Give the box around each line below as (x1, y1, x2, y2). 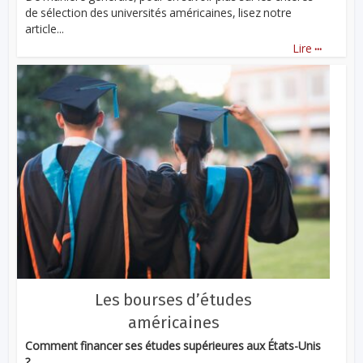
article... (25, 20, 65, 36)
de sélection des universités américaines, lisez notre (25, 4, 293, 20)
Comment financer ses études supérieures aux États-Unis (25, 337, 322, 353)
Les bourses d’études (95, 289, 252, 310)
